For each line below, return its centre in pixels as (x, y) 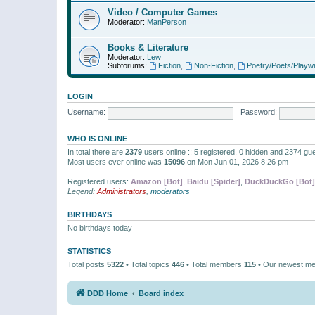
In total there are (96, 152)
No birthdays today (100, 227)
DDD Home (108, 293)
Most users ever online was (116, 161)
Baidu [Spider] (214, 181)
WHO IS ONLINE (97, 138)
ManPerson (167, 21)
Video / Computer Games (162, 12)
